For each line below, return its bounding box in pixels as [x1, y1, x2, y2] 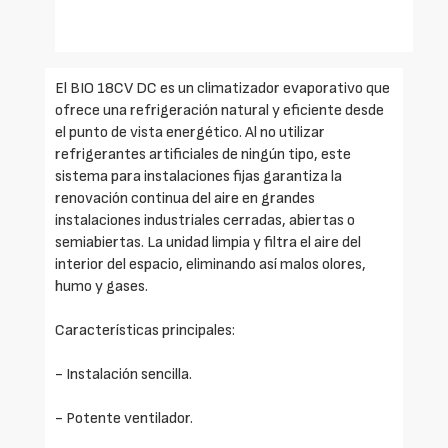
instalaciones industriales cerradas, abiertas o [55, 211, 355, 231]
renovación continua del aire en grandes [55, 189, 315, 209]
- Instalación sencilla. [55, 365, 192, 385]
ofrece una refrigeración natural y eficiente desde [55, 101, 384, 121]
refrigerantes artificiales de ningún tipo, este [55, 145, 351, 165]
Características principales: [55, 321, 235, 341]
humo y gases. [55, 277, 148, 297]
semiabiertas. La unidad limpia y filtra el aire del [55, 233, 361, 253]
